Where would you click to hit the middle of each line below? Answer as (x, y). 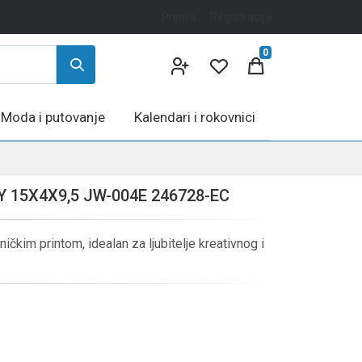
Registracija (241, 17)
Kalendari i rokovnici (195, 117)
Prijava (179, 17)
